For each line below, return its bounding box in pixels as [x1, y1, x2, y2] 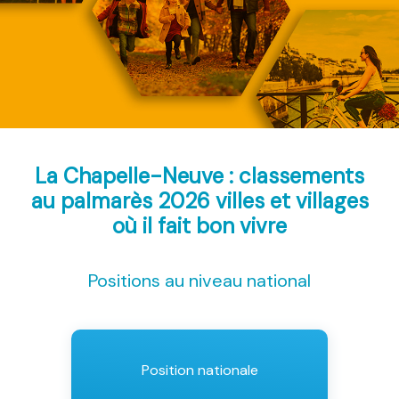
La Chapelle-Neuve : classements [35, 162, 364, 191]
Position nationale [141, 361, 258, 380]
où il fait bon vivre [112, 212, 287, 240]
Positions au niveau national [88, 269, 311, 293]
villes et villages [215, 187, 369, 216]
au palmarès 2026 [30, 187, 216, 216]
